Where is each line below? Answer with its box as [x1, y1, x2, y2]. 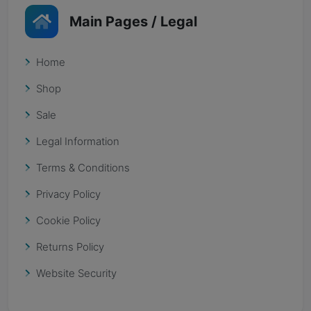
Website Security [36, 267, 117, 280]
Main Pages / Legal [69, 13, 197, 30]
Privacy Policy [36, 187, 101, 201]
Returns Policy [36, 240, 104, 253]
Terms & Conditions [36, 161, 130, 174]
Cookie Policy [36, 214, 101, 227]
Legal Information [36, 135, 119, 148]
